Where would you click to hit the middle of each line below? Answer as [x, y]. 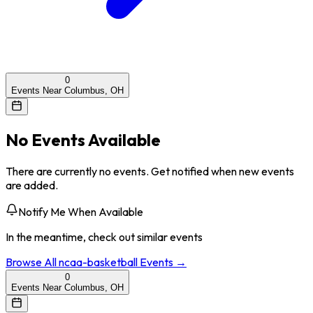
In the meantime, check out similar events [104, 236]
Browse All [32, 262]
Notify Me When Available [81, 211]
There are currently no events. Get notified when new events [150, 171]
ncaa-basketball [98, 262]
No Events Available [83, 139]
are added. [32, 185]
